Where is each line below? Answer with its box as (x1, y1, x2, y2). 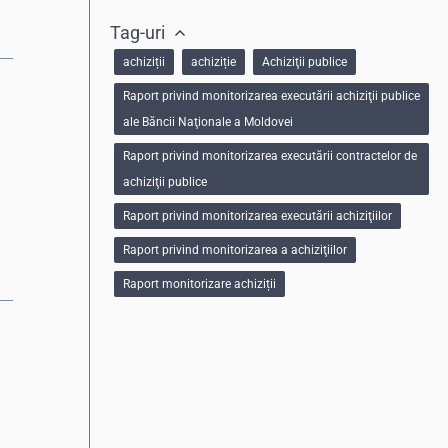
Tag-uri (110, 23, 165, 43)
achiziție (191, 54, 236, 69)
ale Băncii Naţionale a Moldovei (123, 114, 293, 129)
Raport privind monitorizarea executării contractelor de (123, 148, 417, 163)
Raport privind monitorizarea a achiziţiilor (123, 242, 347, 257)
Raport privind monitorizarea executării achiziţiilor (123, 208, 392, 223)
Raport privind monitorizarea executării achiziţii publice (123, 88, 420, 103)
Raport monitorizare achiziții (123, 276, 276, 291)
